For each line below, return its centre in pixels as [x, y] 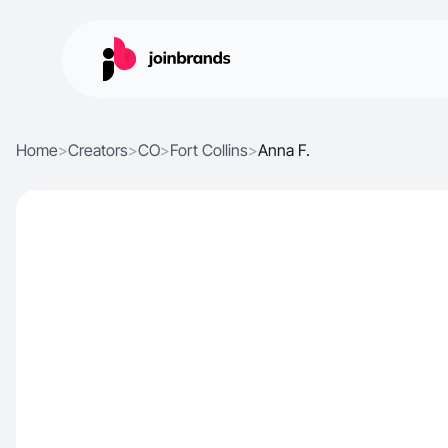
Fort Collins [209, 150]
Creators [98, 150]
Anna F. [284, 150]
